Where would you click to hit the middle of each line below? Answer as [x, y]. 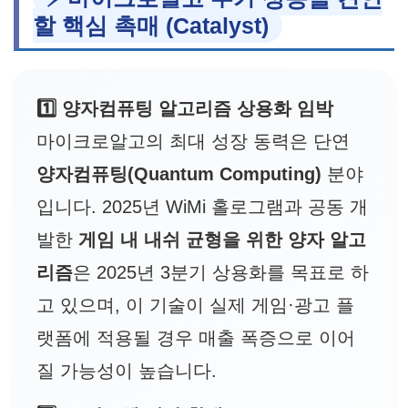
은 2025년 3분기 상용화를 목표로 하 [221, 272]
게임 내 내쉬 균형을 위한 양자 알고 [222, 239]
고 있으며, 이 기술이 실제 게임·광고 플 [195, 305]
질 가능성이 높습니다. [127, 370]
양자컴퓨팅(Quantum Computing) [179, 173]
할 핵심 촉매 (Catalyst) [151, 25]
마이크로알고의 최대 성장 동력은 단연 [193, 141]
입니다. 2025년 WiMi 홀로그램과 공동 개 [202, 206]
